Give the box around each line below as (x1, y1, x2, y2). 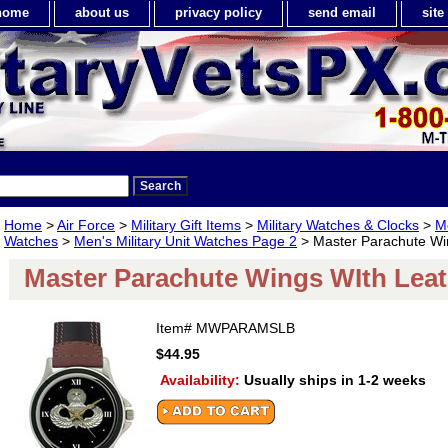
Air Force (57, 217, 115, 233)
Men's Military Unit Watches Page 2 (74, 233, 297, 249)
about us (75, 5, 129, 20)
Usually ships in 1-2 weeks (244, 372, 426, 388)
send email (308, 5, 376, 20)
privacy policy (175, 5, 262, 20)
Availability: (160, 372, 244, 388)
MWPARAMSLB (196, 320, 295, 336)
